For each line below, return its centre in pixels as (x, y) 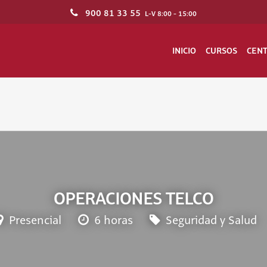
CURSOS (221, 51)
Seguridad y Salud (209, 221)
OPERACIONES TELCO (133, 198)
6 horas (112, 221)
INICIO (184, 51)
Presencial (33, 221)
